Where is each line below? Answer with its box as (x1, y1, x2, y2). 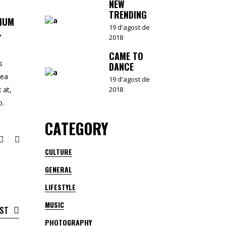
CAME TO (108, 49, 143, 63)
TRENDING (108, 8, 147, 21)
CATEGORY (44, 117, 108, 140)
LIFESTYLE (44, 182, 76, 192)
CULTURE (44, 146, 72, 157)
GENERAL (44, 164, 72, 175)
